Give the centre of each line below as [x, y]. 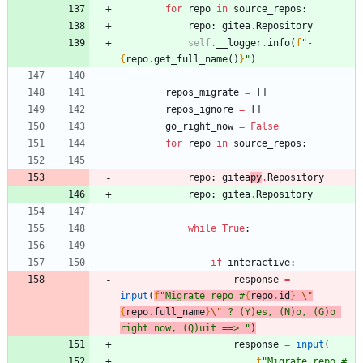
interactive [259, 262]
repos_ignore [199, 109]
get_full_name [191, 59]
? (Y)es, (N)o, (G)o [279, 312]
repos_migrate [202, 92]
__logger [239, 43]
